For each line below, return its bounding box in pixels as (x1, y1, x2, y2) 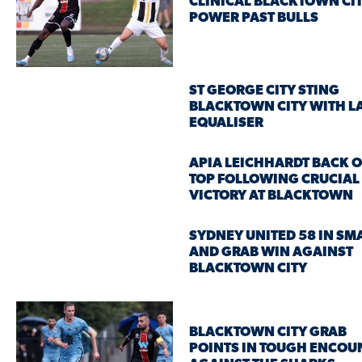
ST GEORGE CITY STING (189, 83, 339, 98)
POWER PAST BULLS (189, 11, 318, 26)
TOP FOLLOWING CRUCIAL (189, 172, 360, 187)
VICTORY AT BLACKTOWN (189, 188, 353, 203)
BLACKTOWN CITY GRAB (189, 326, 347, 340)
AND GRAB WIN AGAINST (189, 245, 353, 259)
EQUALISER (189, 116, 263, 130)
